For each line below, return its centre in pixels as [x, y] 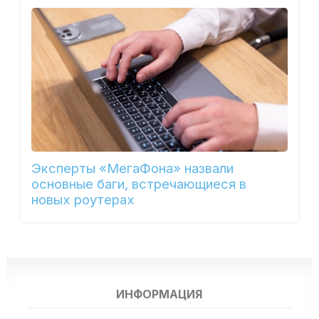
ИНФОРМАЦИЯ [159, 295]
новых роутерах [83, 199]
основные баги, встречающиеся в [138, 184]
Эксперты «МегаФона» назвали [132, 168]
